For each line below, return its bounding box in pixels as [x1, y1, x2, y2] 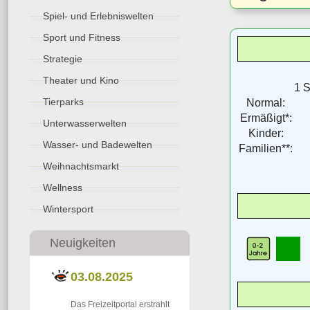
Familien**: [239, 142, 293, 154]
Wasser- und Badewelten [43, 139, 152, 150]
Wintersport [43, 203, 93, 215]
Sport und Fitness [43, 32, 120, 43]
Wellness [43, 182, 82, 193]
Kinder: [248, 127, 284, 139]
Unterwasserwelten [43, 118, 127, 129]
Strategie [43, 53, 82, 64]
